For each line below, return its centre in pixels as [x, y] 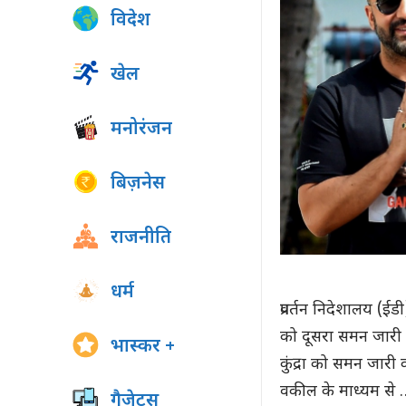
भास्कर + [143, 347]
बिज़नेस [138, 184]
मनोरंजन [141, 130]
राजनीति [141, 238]
